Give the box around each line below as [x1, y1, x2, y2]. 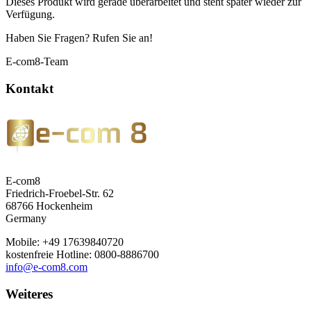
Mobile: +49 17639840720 [6, 236, 126, 249]
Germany [6, 212, 47, 225]
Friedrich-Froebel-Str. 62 [6, 187, 114, 200]
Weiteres [6, 287, 53, 302]
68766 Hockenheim [6, 200, 92, 212]
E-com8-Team [6, 56, 68, 67]
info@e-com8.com [6, 261, 87, 274]
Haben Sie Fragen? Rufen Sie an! [6, 32, 153, 44]
